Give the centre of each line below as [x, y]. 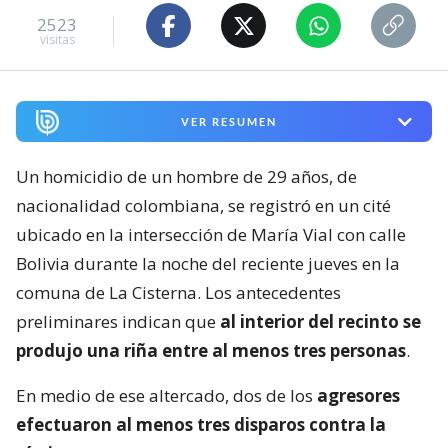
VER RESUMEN [228, 122]
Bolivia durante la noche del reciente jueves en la [208, 264]
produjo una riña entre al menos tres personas [211, 351]
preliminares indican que [118, 322]
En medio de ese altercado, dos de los [166, 396]
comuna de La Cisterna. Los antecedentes [178, 293]
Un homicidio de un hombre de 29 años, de [186, 177]
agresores [358, 396]
